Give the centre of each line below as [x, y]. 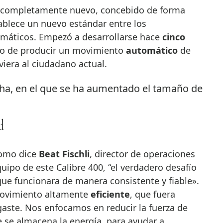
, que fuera [152, 194]
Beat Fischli [64, 154]
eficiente [109, 194]
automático [152, 51]
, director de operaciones [142, 154]
